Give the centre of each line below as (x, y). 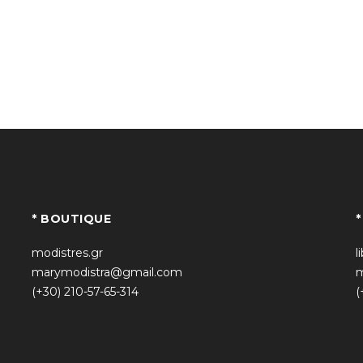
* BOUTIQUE (71, 219)
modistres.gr (67, 253)
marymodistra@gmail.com (107, 272)
